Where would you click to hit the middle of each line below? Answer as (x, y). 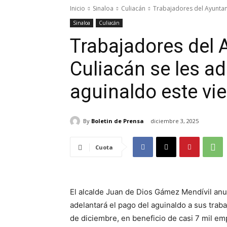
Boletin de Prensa (118, 121)
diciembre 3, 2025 (175, 121)
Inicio (78, 8)
